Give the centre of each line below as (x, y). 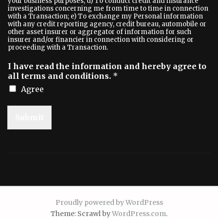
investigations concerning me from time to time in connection (108, 9)
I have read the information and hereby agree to (107, 66)
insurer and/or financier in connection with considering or (101, 40)
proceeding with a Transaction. (58, 47)
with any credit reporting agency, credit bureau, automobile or (107, 24)
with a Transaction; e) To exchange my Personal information (105, 16)
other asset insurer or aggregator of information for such (100, 32)
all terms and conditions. (60, 76)
